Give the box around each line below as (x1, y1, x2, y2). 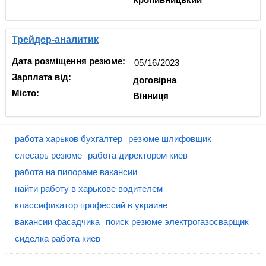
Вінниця (133, 91, 169, 101)
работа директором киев (88, 150, 188, 160)
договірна (133, 75, 176, 85)
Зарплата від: (12, 72, 71, 82)
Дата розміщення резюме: (12, 56, 125, 66)
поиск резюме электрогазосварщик (106, 217, 249, 227)
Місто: (12, 88, 39, 98)
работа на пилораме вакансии (15, 167, 137, 177)
